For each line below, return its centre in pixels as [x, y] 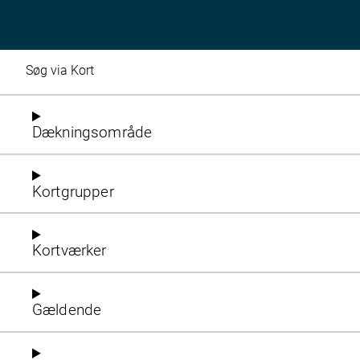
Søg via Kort [60, 70]
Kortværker [70, 251]
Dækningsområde [92, 133]
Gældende [67, 309]
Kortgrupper [73, 191]
